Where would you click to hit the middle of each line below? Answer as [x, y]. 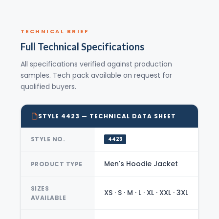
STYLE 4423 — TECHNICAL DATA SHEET [107, 116]
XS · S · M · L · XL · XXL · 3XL [146, 193]
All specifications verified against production [96, 64]
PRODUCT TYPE [56, 164]
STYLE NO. [48, 139]
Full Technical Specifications [82, 46]
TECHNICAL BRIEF [55, 31]
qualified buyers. [48, 86]
